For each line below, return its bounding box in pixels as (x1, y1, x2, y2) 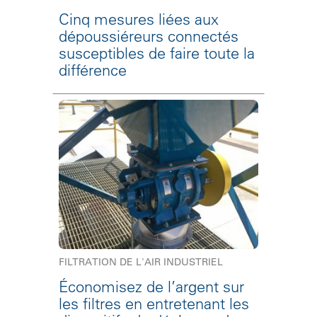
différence (59, 59, 127, 80)
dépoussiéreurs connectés (59, 25, 238, 46)
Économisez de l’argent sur (59, 277, 244, 297)
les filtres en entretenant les (59, 294, 249, 314)
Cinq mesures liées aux (59, 8, 219, 29)
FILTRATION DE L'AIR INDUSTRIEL (59, 255, 223, 269)
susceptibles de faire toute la (59, 42, 255, 63)
